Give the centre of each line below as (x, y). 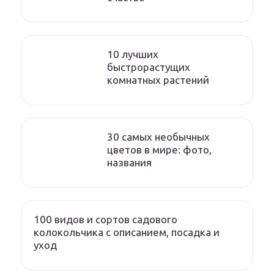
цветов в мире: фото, (159, 150)
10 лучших (133, 54)
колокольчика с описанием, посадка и (127, 232)
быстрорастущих (149, 67)
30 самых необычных (158, 137)
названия (129, 162)
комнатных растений (158, 80)
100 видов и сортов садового (106, 219)
